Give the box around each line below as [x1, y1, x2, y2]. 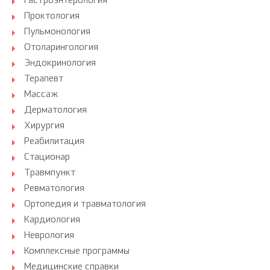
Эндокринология [24, 59, 96, 68]
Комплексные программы [24, 247, 130, 256]
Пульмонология [24, 28, 90, 37]
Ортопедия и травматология [24, 200, 146, 209]
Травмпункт [24, 169, 76, 178]
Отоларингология [24, 43, 98, 52]
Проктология [24, 12, 80, 21]
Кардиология [24, 216, 80, 225]
